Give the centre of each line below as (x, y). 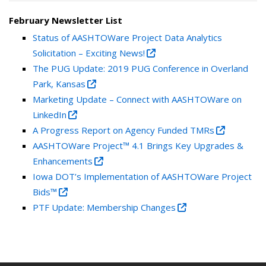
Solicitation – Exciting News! (89, 53)
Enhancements (63, 161)
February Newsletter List (66, 20)
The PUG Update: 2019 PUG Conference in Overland (140, 68)
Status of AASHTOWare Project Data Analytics (127, 37)
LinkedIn (50, 115)
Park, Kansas (59, 84)
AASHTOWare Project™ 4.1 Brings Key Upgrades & (138, 145)
